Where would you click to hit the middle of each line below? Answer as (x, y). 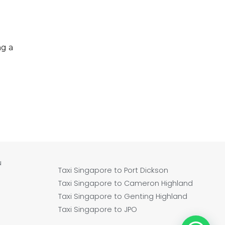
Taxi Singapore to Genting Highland (123, 196)
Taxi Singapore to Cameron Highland (126, 183)
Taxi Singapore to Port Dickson (114, 170)
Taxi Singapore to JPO (98, 209)
